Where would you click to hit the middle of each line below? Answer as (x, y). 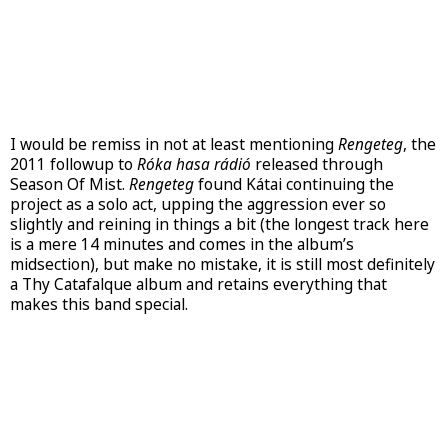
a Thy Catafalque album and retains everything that (198, 285)
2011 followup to (73, 165)
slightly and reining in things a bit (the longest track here (219, 225)
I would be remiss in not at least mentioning (174, 145)
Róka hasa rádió (194, 165)
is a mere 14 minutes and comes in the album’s (182, 245)
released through (317, 165)
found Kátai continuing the (294, 185)
